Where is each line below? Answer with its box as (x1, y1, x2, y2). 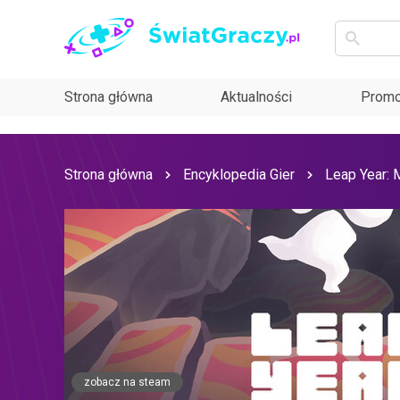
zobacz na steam (84, 376, 171, 389)
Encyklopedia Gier (183, 166, 295, 184)
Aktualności (221, 88, 293, 106)
